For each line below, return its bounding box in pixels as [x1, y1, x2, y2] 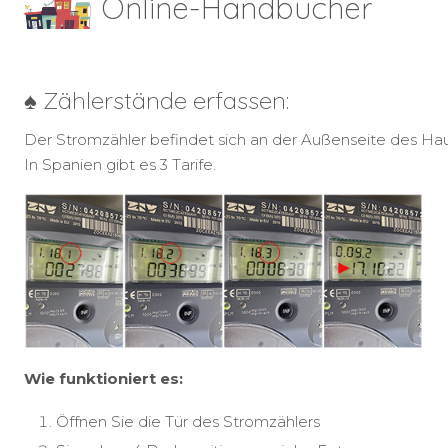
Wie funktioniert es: [24, 369, 183, 389]
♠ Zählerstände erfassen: [24, 84, 289, 115]
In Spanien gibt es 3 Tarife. [24, 154, 216, 174]
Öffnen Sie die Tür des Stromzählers [56, 412, 320, 432]
